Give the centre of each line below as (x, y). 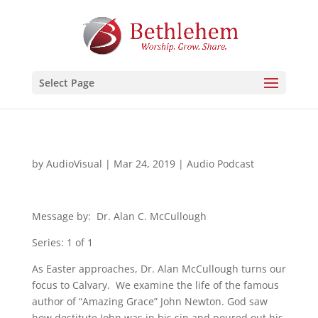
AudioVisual (74, 164)
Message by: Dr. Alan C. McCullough (119, 216)
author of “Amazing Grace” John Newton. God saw (149, 301)
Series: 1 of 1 (62, 242)
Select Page (66, 83)
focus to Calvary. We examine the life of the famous (155, 285)
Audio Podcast (220, 164)
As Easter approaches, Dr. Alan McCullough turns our (159, 269)
